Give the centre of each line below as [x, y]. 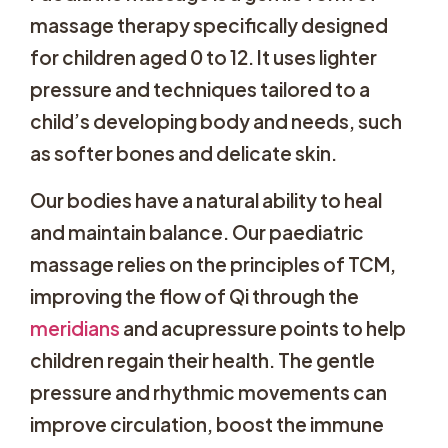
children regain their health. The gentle [202, 359]
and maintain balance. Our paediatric [197, 231]
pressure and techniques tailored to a [200, 89]
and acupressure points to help [263, 327]
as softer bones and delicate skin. [183, 153]
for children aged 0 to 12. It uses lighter [203, 57]
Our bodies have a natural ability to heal [206, 199]
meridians [75, 327]
